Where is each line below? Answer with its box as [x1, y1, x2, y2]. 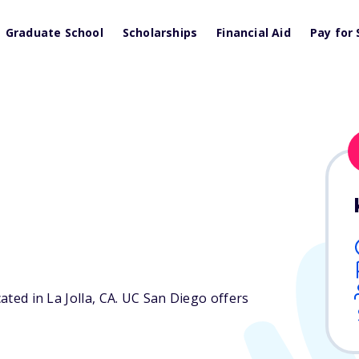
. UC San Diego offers [115, 289, 249, 308]
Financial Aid [216, 25, 291, 40]
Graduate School [5, 25, 103, 40]
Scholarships [122, 25, 198, 40]
